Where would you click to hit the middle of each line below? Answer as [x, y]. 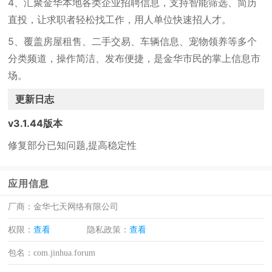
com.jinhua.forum [65, 253]
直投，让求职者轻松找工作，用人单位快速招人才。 [120, 19]
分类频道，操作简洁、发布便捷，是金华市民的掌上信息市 [134, 58]
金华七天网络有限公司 [76, 207]
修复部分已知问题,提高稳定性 [73, 145]
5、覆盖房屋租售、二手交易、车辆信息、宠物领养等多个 [133, 41]
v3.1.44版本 [36, 123]
